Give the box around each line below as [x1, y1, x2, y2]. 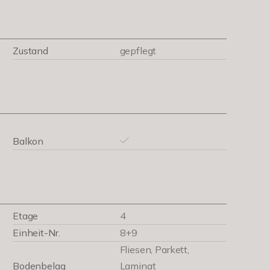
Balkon [13, 135, 44, 147]
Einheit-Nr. [13, 227, 60, 239]
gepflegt [119, 45, 157, 57]
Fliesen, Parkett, [119, 243, 190, 256]
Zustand [13, 45, 48, 57]
